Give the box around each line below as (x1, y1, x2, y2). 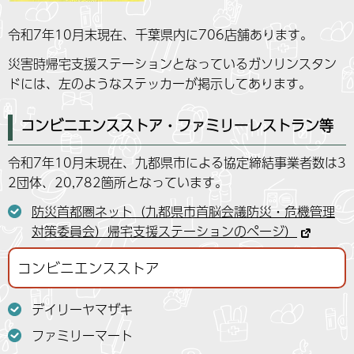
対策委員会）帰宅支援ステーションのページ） (32, 221, 297, 242)
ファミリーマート (32, 326, 133, 346)
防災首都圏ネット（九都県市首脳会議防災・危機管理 (32, 201, 335, 222)
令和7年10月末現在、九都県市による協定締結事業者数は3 (8, 152, 346, 172)
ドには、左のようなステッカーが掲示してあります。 (8, 73, 311, 94)
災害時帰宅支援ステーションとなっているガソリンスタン (8, 54, 337, 74)
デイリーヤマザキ (32, 299, 133, 320)
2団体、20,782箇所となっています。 (8, 171, 228, 192)
